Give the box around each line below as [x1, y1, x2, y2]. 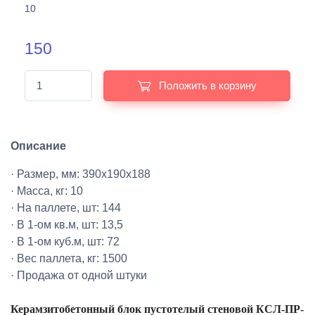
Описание [11, 140, 66, 153]
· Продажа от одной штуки [11, 269, 147, 282]
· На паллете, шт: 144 [11, 202, 121, 214]
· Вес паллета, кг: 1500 [11, 252, 127, 265]
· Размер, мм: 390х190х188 [11, 168, 150, 181]
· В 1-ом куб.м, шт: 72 [11, 236, 120, 248]
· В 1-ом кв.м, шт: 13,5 [11, 219, 123, 231]
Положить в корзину [158, 79, 257, 92]
